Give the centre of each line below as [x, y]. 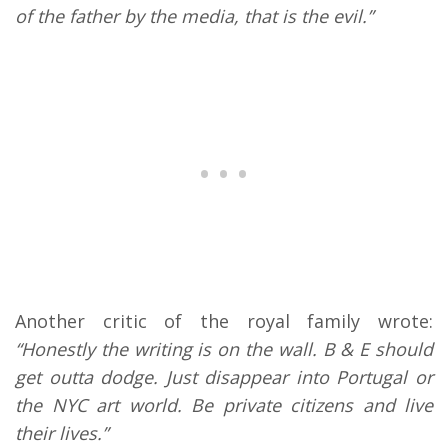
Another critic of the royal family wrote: [224, 320]
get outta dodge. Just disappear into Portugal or [224, 376]
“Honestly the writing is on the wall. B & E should [224, 348]
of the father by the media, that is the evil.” [194, 15]
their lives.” [61, 432]
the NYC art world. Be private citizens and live [224, 404]
